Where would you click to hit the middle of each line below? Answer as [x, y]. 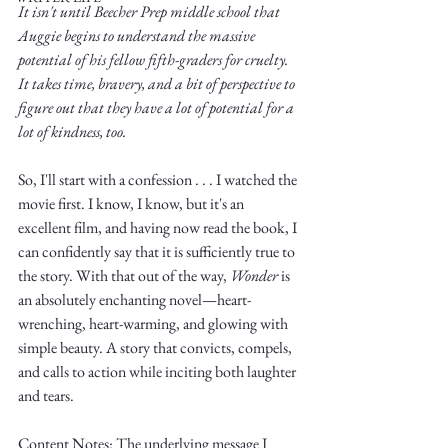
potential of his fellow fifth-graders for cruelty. [154, 59]
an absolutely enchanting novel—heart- [134, 299]
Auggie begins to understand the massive [138, 35]
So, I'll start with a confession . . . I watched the [159, 179]
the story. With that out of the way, [124, 275]
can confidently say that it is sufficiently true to [158, 251]
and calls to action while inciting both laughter [158, 371]
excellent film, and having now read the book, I [159, 227]
